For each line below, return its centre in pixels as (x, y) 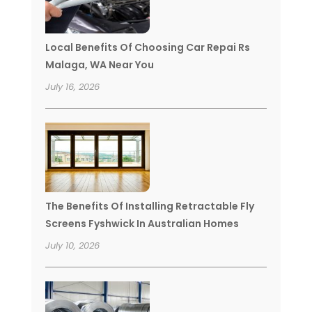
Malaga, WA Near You (99, 65)
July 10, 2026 (72, 246)
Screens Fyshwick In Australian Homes (142, 224)
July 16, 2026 (72, 87)
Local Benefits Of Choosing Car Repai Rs (147, 48)
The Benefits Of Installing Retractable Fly (149, 206)
